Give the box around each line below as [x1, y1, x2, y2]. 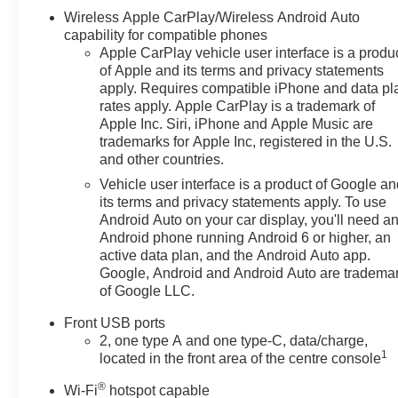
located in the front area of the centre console [99, 350, 382, 366]
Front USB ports [64, 314, 166, 330]
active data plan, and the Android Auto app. [99, 247, 371, 263]
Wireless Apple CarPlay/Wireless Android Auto [64, 9, 361, 25]
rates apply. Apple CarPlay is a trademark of [99, 98, 376, 114]
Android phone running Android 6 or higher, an [99, 229, 392, 245]
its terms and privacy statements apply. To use [99, 194, 387, 210]
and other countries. [99, 151, 225, 167]
